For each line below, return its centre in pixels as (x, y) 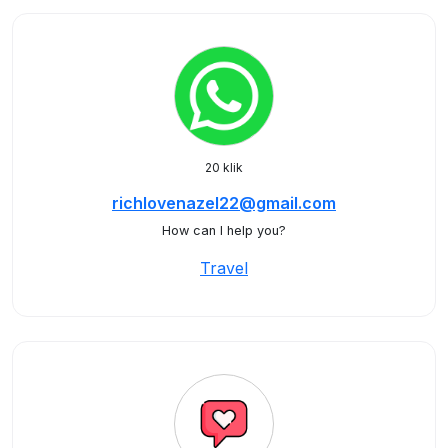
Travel (224, 268)
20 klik (224, 167)
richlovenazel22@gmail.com (224, 203)
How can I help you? (224, 230)
